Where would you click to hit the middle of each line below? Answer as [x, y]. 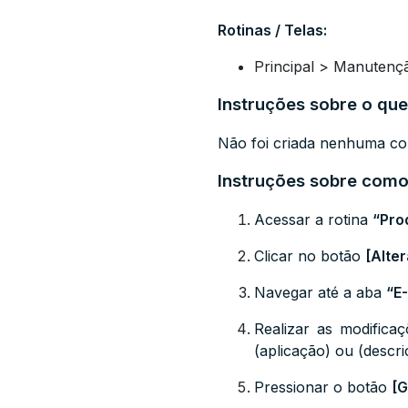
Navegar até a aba [320, 292]
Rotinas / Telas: [272, 30]
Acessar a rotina [313, 219]
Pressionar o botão [323, 387]
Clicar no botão [310, 256]
